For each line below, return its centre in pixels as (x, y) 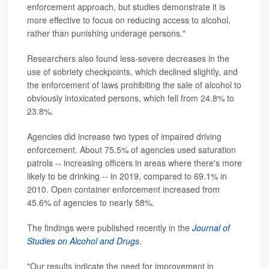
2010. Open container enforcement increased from (123, 189)
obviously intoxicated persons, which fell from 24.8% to (131, 98)
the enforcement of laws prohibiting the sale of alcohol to (134, 85)
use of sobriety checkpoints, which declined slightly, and (132, 72)
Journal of (211, 228)
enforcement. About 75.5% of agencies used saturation (131, 150)
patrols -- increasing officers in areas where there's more (134, 163)
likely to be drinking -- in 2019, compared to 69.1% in (127, 176)
